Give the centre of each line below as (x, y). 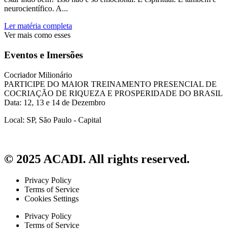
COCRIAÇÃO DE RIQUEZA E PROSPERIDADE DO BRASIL (113, 93)
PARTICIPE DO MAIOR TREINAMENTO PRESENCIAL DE (110, 84)
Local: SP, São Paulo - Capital (53, 120)
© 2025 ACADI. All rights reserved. (97, 159)
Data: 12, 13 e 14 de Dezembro (55, 102)
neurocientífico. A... (36, 9)
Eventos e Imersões (43, 55)
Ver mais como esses (37, 35)
